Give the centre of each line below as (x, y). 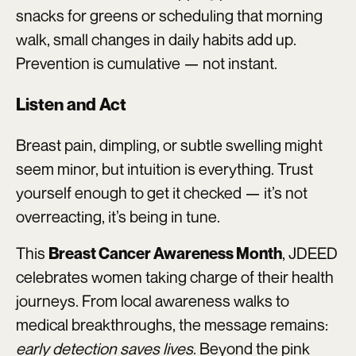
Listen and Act (71, 104)
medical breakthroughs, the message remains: (172, 324)
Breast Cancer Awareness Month (165, 253)
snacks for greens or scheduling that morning (169, 15)
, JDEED (310, 253)
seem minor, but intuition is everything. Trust (164, 168)
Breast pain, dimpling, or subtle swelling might (169, 145)
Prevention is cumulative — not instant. (147, 63)
